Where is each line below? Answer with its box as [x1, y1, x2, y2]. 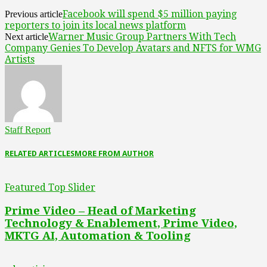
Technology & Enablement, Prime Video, [5, 217, 237, 230]
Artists [5, 53, 35, 65]
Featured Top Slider [5, 182, 95, 194]
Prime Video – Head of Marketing [5, 204, 196, 218]
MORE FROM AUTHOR [74, 149, 154, 159]
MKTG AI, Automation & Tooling [5, 229, 191, 243]
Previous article [5, 8, 63, 19]
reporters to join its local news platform [5, 19, 186, 31]
